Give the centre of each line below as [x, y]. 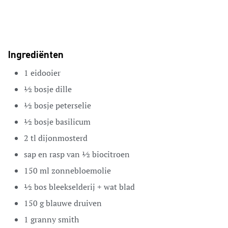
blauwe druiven [74, 203]
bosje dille [53, 89]
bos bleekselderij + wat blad [84, 187]
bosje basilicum [62, 121]
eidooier [46, 73]
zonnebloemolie [81, 170]
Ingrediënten [36, 55]
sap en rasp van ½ [57, 154]
